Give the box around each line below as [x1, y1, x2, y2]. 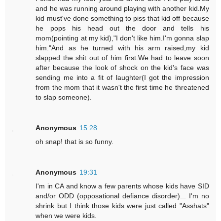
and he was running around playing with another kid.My [36, 4, 209, 12]
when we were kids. [36, 211, 97, 220]
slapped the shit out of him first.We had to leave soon [36, 53, 209, 62]
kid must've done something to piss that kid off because [36, 14, 209, 22]
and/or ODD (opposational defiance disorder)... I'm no [36, 191, 209, 200]
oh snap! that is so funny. [36, 137, 114, 146]
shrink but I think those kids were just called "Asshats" [36, 201, 209, 210]
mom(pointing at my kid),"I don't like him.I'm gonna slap [36, 34, 209, 42]
